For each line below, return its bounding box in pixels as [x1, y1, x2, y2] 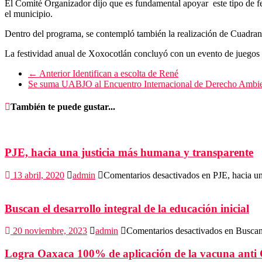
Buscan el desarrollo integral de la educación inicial [5, 202, 249, 215]
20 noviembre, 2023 [13, 226, 87, 236]
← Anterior [28, 68, 70, 79]
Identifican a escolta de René [70, 68, 178, 79]
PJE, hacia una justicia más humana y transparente [5, 146, 253, 159]
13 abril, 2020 [13, 170, 64, 181]
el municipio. [5, 9, 53, 19]
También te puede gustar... [11, 102, 115, 112]
